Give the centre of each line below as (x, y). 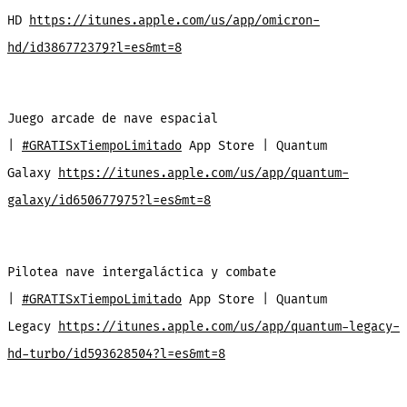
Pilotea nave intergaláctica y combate (141, 272)
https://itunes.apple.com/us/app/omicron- (174, 20)
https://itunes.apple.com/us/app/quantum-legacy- (228, 326)
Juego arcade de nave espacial (112, 119)
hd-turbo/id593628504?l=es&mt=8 (116, 353)
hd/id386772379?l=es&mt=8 (94, 47)
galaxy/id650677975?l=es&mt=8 (109, 201)
